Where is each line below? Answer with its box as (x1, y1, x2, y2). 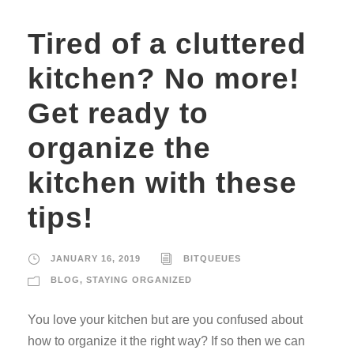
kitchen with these (28, 166, 297, 199)
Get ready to (28, 96, 209, 130)
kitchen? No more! (28, 62, 299, 95)
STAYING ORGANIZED (86, 274, 192, 284)
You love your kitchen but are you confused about (28, 312, 303, 326)
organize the (28, 131, 211, 164)
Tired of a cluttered (28, 27, 307, 60)
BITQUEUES (183, 253, 241, 263)
